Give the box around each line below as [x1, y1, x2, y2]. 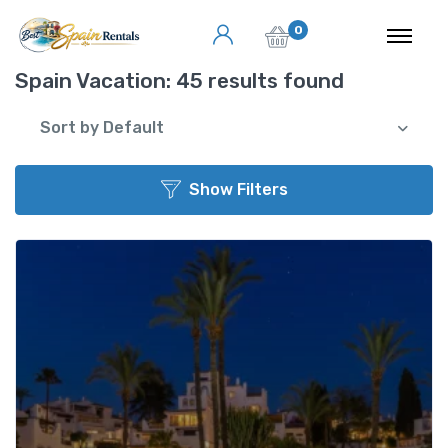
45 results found [171, 68, 344, 93]
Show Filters [188, 180, 288, 199]
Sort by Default [40, 118, 164, 137]
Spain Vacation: [15, 68, 171, 93]
